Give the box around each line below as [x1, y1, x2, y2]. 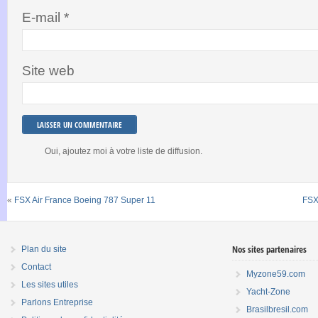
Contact [21, 261, 51, 272]
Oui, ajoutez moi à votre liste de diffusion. [45, 146, 202, 156]
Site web [22, 62, 75, 78]
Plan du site [21, 243, 67, 254]
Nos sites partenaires [231, 242, 307, 256]
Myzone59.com [246, 268, 305, 279]
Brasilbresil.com [246, 304, 308, 314]
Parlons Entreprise [21, 297, 93, 307]
